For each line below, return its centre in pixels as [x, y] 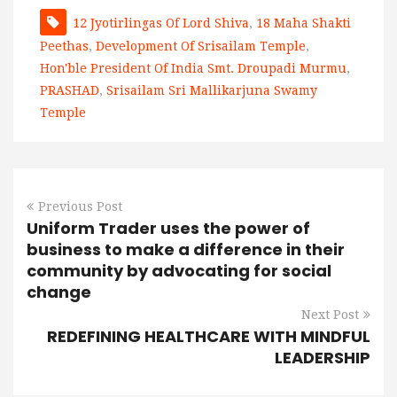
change [59, 292]
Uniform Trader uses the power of [168, 229]
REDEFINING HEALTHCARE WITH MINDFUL [209, 337]
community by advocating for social [179, 271]
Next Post [330, 315]
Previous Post [80, 207]
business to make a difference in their [186, 250]
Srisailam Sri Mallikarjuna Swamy [212, 91]
